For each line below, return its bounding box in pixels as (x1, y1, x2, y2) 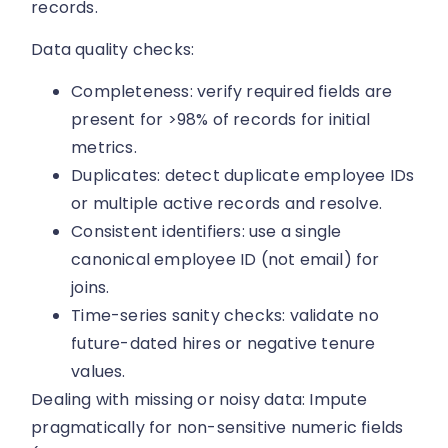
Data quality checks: (31, 37, 195, 61)
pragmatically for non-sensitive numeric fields (31, 416, 404, 440)
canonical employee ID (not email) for (71, 248, 380, 272)
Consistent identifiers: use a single (71, 220, 342, 244)
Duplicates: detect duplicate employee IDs (71, 164, 415, 188)
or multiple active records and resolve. (71, 192, 383, 216)
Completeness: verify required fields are (71, 80, 393, 104)
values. (71, 360, 126, 384)
